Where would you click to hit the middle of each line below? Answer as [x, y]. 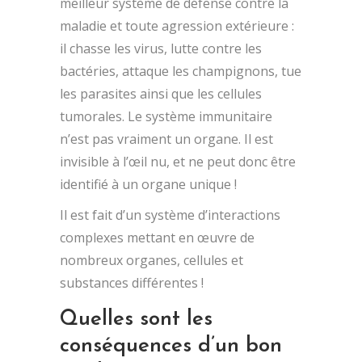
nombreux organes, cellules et [152, 260]
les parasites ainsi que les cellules [161, 93]
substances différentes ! [132, 282]
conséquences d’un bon [171, 346]
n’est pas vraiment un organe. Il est [166, 139]
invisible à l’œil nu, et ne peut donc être [178, 161]
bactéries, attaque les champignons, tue [181, 71]
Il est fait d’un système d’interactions [170, 215]
